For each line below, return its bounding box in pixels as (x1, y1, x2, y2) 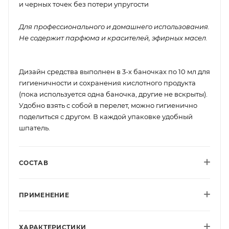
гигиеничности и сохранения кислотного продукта (19, 78, 196, 87)
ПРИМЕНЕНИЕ (19, 191, 69, 199)
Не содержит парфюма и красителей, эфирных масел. (19, 33, 208, 42)
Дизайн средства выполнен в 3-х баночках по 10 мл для (19, 67, 210, 76)
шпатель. (19, 123, 50, 132)
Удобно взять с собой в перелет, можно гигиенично (19, 101, 197, 109)
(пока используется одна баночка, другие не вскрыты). (19, 89, 208, 98)
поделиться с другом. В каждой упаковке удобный (19, 112, 193, 121)
